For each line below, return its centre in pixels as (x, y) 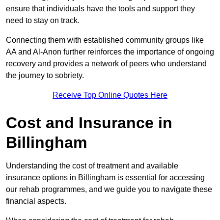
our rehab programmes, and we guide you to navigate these (109, 189)
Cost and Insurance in (89, 123)
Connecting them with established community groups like (105, 40)
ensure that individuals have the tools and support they (100, 8)
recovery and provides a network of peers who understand (106, 63)
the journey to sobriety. (45, 75)
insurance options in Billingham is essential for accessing (105, 177)
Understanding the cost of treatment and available (92, 165)
